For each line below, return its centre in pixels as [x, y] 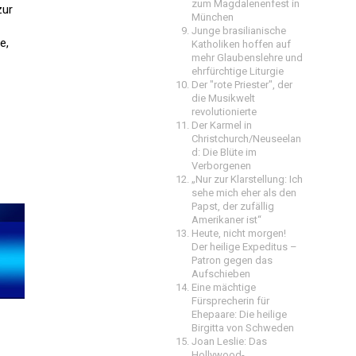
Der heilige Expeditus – [244, 247]
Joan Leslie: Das [229, 341]
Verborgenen [221, 166]
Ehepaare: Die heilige [239, 314]
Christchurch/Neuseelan [246, 139]
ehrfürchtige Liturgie [238, 71]
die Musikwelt [223, 98]
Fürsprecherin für [230, 301]
